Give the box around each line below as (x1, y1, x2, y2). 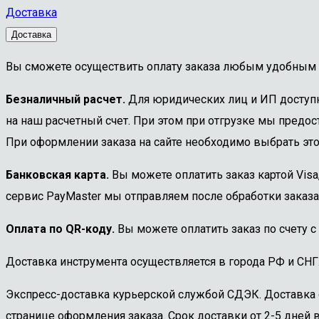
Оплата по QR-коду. (6, 221, 115, 236)
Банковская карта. (6, 167, 109, 182)
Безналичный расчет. (6, 92, 125, 106)
